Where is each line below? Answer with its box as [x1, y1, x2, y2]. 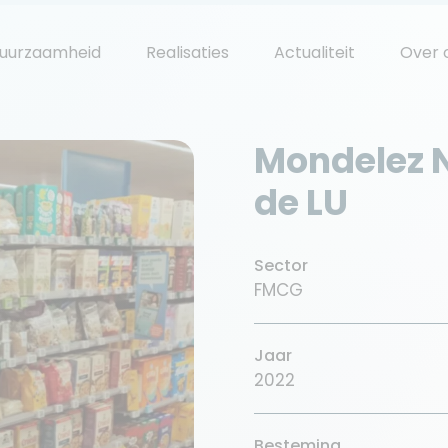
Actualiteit [273, 40, 355, 64]
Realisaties [145, 40, 229, 64]
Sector [254, 254, 308, 277]
